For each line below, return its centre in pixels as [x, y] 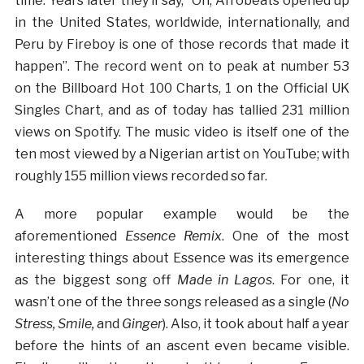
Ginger [142, 323]
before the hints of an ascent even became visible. [182, 345]
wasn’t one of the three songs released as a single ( [173, 301]
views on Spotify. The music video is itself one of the [182, 132]
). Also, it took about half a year [256, 323]
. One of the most [286, 236]
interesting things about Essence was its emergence [182, 258]
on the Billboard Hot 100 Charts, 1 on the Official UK [182, 88]
